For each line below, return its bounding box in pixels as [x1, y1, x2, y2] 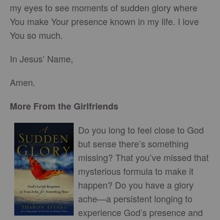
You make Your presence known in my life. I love [10, 15, 199, 27]
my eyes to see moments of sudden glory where [10, 1, 197, 14]
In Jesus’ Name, [10, 52, 73, 65]
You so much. [10, 28, 63, 41]
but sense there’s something [78, 137, 189, 150]
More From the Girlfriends [10, 100, 118, 112]
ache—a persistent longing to [78, 192, 192, 205]
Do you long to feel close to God [78, 123, 204, 136]
